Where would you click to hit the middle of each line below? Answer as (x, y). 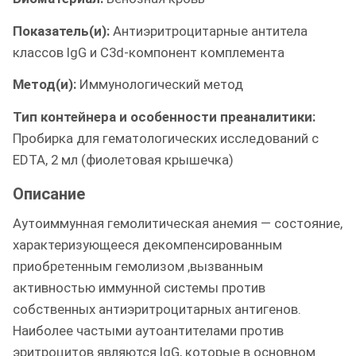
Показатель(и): (63, 31)
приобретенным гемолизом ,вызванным (138, 266)
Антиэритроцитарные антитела (210, 31)
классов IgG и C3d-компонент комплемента (150, 52)
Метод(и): (46, 84)
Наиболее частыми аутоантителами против (148, 330)
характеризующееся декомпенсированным (147, 244)
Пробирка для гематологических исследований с (166, 138)
